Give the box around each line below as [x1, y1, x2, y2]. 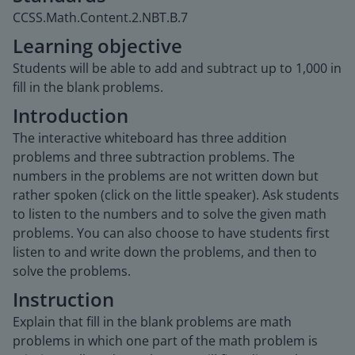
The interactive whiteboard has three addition [13, 129, 287, 147]
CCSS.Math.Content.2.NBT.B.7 [13, 9, 188, 26]
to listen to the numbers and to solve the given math [13, 205, 326, 223]
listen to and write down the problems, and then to [13, 243, 317, 261]
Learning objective [13, 32, 182, 59]
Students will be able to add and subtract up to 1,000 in [13, 59, 342, 77]
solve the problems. [13, 262, 131, 280]
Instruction [13, 286, 114, 312]
